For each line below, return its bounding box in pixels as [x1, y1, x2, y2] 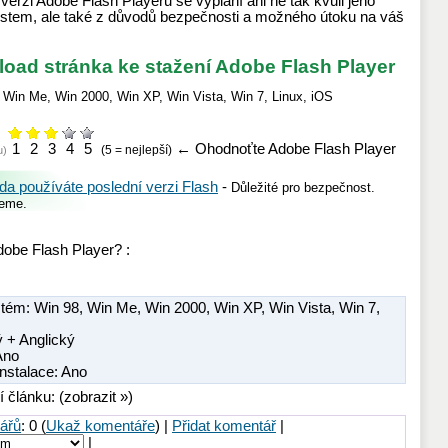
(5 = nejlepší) [101, 143, 172, 158]
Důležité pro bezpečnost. [231, 180, 375, 196]
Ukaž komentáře [46, 417, 155, 434]
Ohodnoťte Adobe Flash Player [191, 141, 396, 158]
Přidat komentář [172, 417, 276, 434]
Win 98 [34, 299, 79, 316]
